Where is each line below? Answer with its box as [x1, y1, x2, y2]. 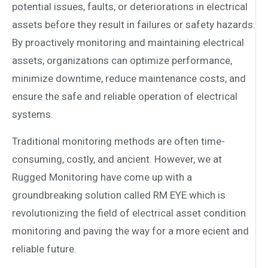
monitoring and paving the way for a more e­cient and [12, 224, 249, 237]
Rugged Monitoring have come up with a [12, 170, 192, 183]
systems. [12, 108, 53, 121]
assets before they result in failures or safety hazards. [12, 19, 255, 31]
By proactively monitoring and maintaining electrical [12, 36, 244, 49]
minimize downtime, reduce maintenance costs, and [12, 72, 246, 85]
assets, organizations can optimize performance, [12, 54, 232, 67]
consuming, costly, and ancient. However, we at [12, 153, 222, 165]
